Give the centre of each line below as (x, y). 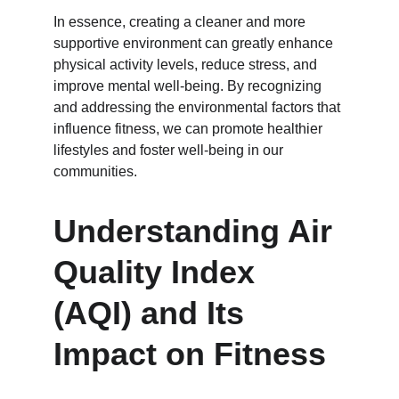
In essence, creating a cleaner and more (181, 22)
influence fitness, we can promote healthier (190, 129)
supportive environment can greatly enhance (195, 43)
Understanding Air (197, 231)
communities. (95, 171)
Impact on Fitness (190, 354)
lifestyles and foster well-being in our (170, 150)
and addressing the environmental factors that (199, 107)
